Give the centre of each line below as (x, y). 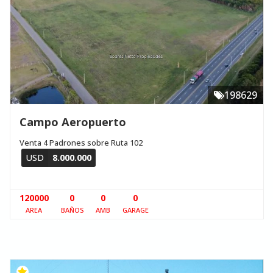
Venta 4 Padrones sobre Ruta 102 (81, 142)
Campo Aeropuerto (73, 121)
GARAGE (135, 210)
